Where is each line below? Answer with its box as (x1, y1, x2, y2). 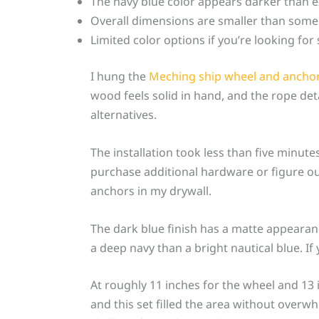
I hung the (90, 68, 149, 85)
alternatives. (90, 107, 157, 123)
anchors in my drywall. (90, 182, 211, 199)
